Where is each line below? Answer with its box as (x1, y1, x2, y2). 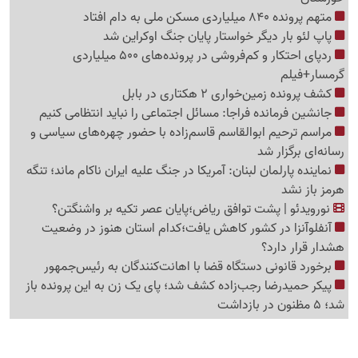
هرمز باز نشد (281, 180, 344, 201)
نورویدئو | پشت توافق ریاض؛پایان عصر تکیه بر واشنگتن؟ (52, 199, 333, 220)
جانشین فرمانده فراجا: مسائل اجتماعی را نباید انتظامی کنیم (39, 103, 335, 124)
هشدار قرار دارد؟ (261, 237, 344, 258)
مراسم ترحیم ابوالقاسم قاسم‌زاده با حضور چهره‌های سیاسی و (30, 122, 335, 143)
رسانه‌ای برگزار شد (257, 141, 344, 162)
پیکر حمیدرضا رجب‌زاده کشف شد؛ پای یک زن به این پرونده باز (26, 276, 335, 296)
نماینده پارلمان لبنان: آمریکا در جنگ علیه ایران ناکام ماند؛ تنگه (26, 161, 335, 181)
